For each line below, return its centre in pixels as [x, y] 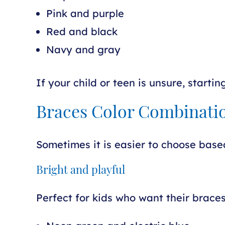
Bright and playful [81, 171]
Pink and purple [85, 13]
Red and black [82, 31]
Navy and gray [83, 49]
